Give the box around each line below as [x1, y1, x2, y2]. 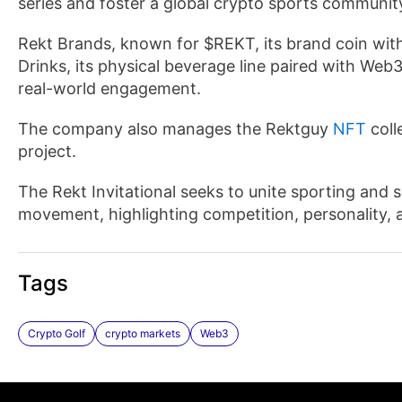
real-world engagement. [18, 79, 201, 98]
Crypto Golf [28, 327, 85, 340]
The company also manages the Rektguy [18, 119, 333, 138]
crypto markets [105, 327, 180, 340]
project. [18, 142, 76, 161]
